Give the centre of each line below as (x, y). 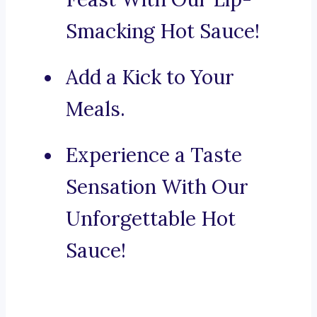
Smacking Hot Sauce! (163, 31)
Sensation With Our (157, 187)
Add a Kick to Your (150, 77)
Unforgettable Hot (151, 219)
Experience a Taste (154, 155)
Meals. (96, 109)
